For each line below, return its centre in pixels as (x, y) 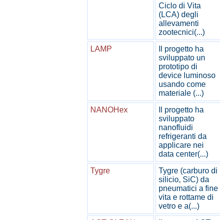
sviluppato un (182, 58)
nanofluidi (176, 127)
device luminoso (187, 75)
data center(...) (183, 154)
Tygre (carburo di (188, 171)
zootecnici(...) (182, 32)
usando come (182, 84)
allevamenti (179, 23)
